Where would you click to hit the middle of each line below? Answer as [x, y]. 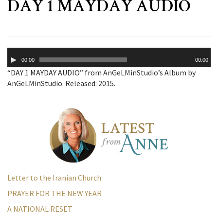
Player [18, 64]
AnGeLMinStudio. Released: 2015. [61, 83]
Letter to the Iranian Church [54, 178]
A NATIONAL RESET [40, 209]
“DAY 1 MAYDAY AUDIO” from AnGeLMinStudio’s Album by [101, 73]
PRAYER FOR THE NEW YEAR [54, 193]
